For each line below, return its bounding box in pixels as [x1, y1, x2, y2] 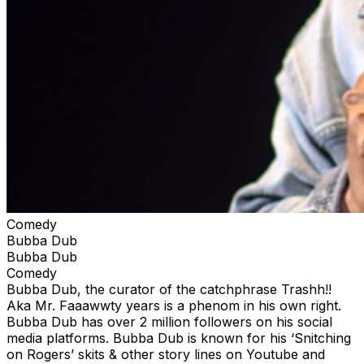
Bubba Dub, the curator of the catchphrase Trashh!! [6, 280, 331, 297]
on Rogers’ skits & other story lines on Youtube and [6, 345, 325, 362]
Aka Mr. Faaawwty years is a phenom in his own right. [6, 297, 341, 314]
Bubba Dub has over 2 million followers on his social [6, 313, 332, 330]
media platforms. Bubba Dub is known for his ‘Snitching [6, 329, 351, 346]
